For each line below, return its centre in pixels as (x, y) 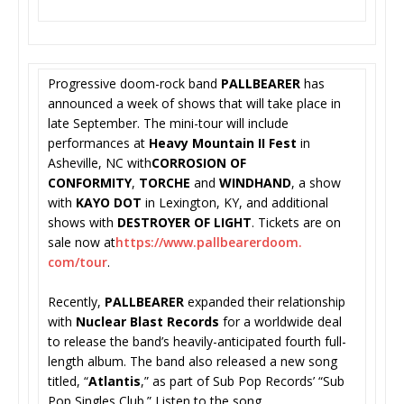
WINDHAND (255, 182)
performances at (98, 142)
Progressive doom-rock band (134, 83)
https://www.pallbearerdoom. (209, 242)
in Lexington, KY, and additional (235, 202)
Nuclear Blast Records (147, 321)
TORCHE (165, 182)
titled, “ (68, 381)
